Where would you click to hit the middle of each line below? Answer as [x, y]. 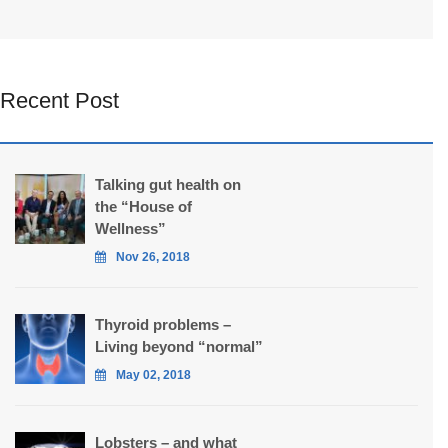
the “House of [143, 207]
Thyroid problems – [163, 325]
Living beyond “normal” [179, 347]
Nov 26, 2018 [153, 257]
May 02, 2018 [153, 375]
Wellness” [130, 229]
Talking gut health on [168, 185]
